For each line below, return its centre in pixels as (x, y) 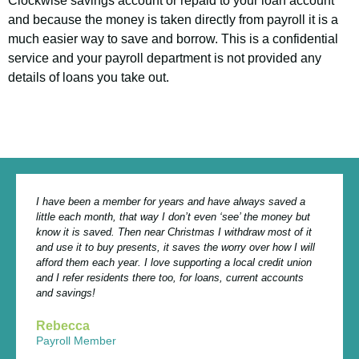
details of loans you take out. (89, 78)
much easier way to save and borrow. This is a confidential (173, 39)
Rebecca (63, 326)
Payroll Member (76, 341)
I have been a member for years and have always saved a (171, 202)
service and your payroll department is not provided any (165, 58)
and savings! (66, 293)
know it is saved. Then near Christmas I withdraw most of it (174, 232)
